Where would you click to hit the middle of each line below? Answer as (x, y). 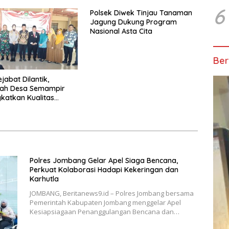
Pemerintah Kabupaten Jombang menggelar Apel (105, 202)
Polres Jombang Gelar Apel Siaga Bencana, (104, 160)
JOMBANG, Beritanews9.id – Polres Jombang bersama (111, 193)
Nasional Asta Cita (121, 31)
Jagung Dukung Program (133, 22)
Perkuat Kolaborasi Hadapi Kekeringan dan (104, 169)
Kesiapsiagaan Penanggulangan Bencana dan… (104, 211)
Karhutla (44, 179)
